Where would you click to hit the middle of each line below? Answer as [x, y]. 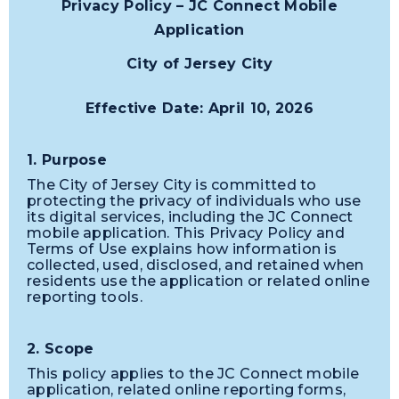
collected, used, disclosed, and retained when [195, 265]
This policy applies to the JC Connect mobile [193, 374]
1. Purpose [67, 159]
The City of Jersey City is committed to [172, 185]
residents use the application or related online [199, 281]
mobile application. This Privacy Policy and [186, 233]
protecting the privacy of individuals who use [194, 201]
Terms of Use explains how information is [182, 249]
